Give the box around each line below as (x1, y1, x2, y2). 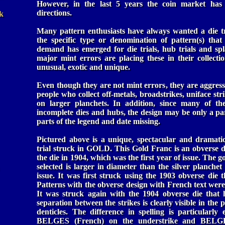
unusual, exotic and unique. (37, 62, 130, 71)
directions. (37, 8, 72, 17)
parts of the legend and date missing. (37, 117, 160, 126)
